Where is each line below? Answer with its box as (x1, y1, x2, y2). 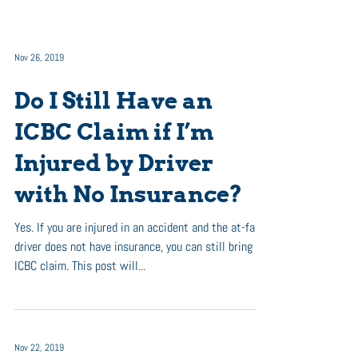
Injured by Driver (14, 149, 213, 177)
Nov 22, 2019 (14, 341, 64, 354)
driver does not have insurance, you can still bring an (14, 238, 267, 255)
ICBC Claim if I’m (14, 118, 213, 145)
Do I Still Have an (14, 87, 213, 114)
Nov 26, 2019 (14, 51, 64, 64)
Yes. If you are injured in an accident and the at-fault (14, 219, 268, 236)
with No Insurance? (14, 181, 242, 208)
